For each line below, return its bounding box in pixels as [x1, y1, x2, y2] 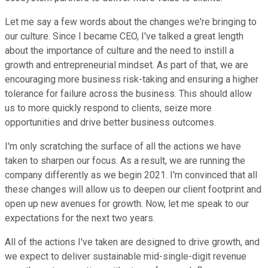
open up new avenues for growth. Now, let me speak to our [5, 198, 249, 210]
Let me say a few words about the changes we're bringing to [5, 16, 257, 28]
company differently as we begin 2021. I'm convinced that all [5, 169, 257, 181]
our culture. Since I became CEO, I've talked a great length [5, 31, 243, 42]
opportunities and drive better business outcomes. [5, 117, 216, 129]
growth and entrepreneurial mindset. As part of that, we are [5, 59, 248, 71]
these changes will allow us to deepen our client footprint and [5, 184, 261, 196]
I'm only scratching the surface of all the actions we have [5, 141, 241, 153]
